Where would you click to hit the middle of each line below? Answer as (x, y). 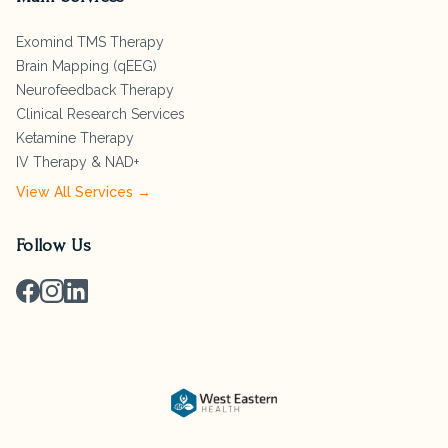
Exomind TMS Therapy (90, 41)
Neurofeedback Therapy (95, 89)
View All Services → (83, 191)
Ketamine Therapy (75, 137)
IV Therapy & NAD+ (77, 161)
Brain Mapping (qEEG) (86, 65)
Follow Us (54, 245)
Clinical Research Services (100, 113)
